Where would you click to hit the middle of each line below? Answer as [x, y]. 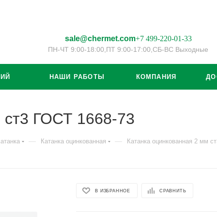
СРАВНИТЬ [173, 191]
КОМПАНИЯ [156, 77]
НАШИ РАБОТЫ [77, 77]
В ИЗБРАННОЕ [113, 191]
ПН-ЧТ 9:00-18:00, [77, 49]
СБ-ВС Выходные [180, 49]
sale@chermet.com [100, 38]
